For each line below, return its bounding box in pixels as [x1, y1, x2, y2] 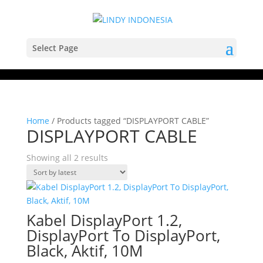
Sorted [107, 151, 133, 163]
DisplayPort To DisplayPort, [26, 225, 220, 246]
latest [107, 178, 129, 190]
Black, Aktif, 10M [26, 240, 143, 261]
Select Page [32, 42, 78, 53]
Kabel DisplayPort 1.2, [26, 210, 182, 231]
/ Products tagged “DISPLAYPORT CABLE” [49, 115, 209, 126]
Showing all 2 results [26, 152, 108, 163]
